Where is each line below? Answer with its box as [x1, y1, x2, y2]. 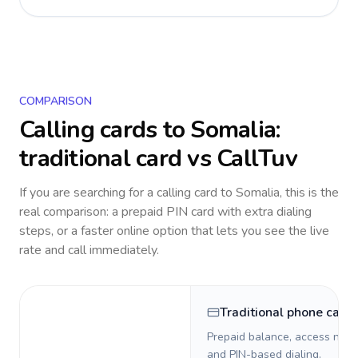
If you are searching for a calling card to [19, 184, 236, 201]
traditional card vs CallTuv [19, 142, 297, 175]
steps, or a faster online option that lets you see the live [19, 222, 329, 240]
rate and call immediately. [19, 241, 159, 259]
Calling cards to [19, 113, 191, 146]
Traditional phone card [220, 304, 352, 321]
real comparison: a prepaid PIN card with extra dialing [19, 203, 312, 221]
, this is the [280, 184, 339, 201]
